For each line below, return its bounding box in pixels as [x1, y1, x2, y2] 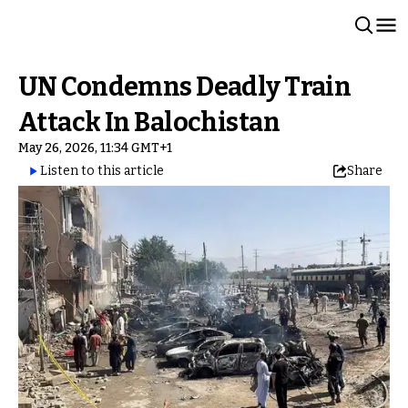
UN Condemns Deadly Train [18, 71, 352, 103]
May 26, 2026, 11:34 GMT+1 [18, 140, 172, 156]
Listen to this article [40, 163, 164, 178]
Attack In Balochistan [18, 107, 280, 138]
